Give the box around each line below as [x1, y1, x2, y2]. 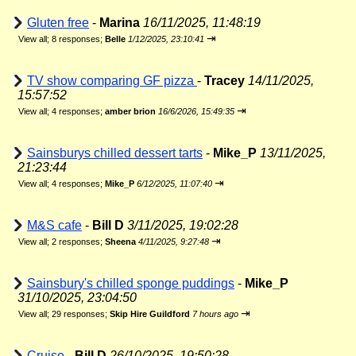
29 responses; [52, 309, 110, 319]
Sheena [105, 237, 136, 246]
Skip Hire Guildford [110, 309, 190, 319]
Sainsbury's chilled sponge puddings [27, 277, 234, 290]
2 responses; [52, 237, 105, 246]
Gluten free [27, 16, 89, 29]
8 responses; [52, 34, 105, 44]
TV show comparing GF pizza [27, 74, 197, 87]
